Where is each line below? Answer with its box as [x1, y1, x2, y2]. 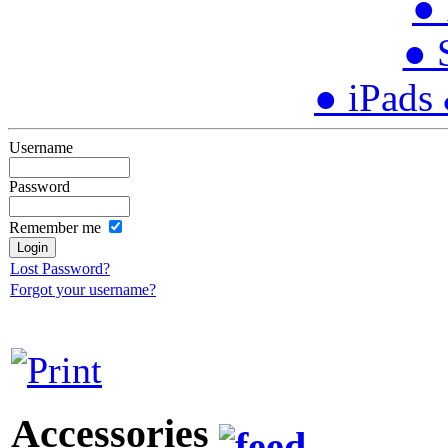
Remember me [9, 219, 101, 237]
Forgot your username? [10, 281, 156, 299]
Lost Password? [10, 260, 110, 278]
